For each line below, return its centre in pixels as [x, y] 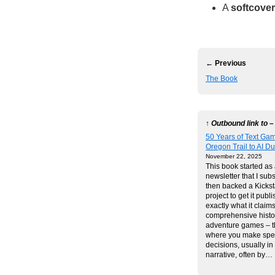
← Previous [226, 63]
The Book [222, 78]
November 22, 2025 [234, 157]
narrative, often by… [239, 255]
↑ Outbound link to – [240, 123]
